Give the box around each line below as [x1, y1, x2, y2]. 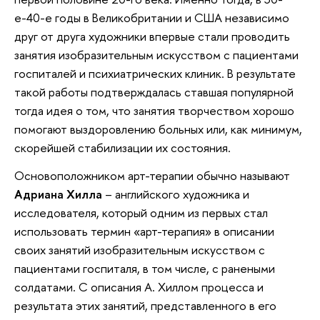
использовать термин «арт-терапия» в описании [14, 223, 274, 240]
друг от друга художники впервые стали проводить [14, 27, 290, 44]
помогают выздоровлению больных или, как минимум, [14, 120, 302, 137]
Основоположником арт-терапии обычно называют [14, 167, 290, 184]
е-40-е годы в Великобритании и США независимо [14, 9, 289, 26]
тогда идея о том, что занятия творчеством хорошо [14, 101, 294, 119]
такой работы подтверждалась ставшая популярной [14, 83, 294, 100]
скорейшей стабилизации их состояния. [14, 139, 231, 156]
